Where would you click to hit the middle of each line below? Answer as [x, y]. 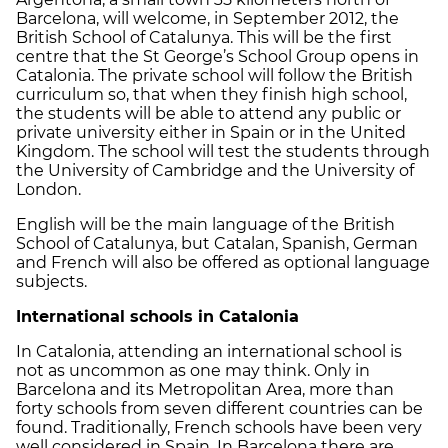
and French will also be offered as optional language [223, 262]
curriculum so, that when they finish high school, [211, 94]
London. [48, 189]
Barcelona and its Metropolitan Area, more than [205, 389]
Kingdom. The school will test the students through [223, 151]
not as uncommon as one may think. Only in [193, 370]
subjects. [51, 281]
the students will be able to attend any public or [208, 113]
